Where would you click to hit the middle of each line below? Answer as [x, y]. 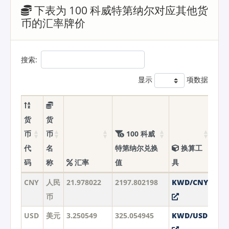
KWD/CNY [190, 182]
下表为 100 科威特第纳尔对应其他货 [120, 10]
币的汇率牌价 [53, 23]
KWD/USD [189, 215]
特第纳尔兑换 [136, 148]
